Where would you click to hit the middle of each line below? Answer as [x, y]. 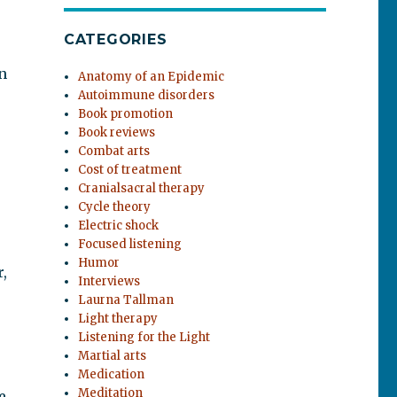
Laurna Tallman [126, 300]
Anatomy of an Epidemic [152, 77]
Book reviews [117, 132]
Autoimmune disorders [147, 95]
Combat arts [114, 151]
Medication [112, 374]
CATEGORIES [115, 39]
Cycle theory [115, 207]
